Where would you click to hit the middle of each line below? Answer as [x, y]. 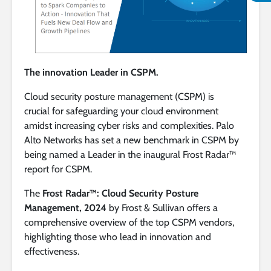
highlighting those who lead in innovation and [118, 237]
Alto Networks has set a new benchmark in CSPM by [132, 140]
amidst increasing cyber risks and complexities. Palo [129, 125]
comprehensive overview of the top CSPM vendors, [129, 222]
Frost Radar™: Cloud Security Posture [120, 193]
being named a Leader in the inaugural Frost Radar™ [130, 154]
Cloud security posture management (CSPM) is [119, 96]
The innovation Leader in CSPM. [91, 72]
